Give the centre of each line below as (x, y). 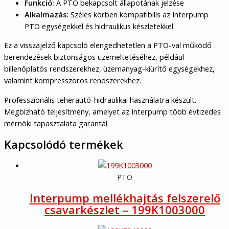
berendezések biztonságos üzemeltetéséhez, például (94, 57)
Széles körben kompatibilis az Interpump (139, 14)
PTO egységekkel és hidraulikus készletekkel (99, 26)
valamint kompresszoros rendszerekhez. (73, 81)
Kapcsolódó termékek (64, 144)
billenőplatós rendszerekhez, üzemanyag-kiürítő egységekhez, (109, 69)
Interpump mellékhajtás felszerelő (125, 198)
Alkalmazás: (47, 14)
